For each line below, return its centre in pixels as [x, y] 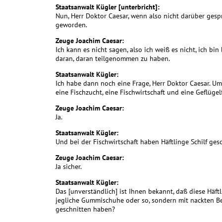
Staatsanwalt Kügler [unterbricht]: [108, 7]
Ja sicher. [69, 167]
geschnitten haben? [85, 209]
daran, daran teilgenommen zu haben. [113, 59]
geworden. [71, 25]
